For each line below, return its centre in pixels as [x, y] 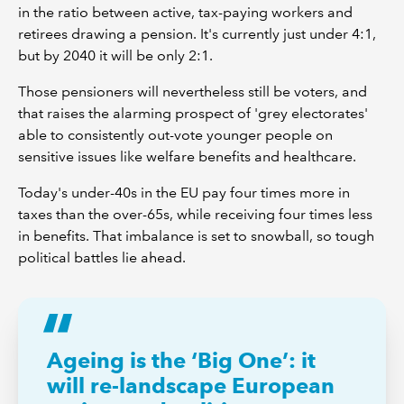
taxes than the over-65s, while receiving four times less [195, 214]
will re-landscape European [191, 386]
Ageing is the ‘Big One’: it [181, 360]
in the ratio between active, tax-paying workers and [185, 12]
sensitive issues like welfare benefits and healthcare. [187, 156]
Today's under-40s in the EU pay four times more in [184, 193]
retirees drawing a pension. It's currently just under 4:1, [197, 34]
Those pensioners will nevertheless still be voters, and [193, 92]
